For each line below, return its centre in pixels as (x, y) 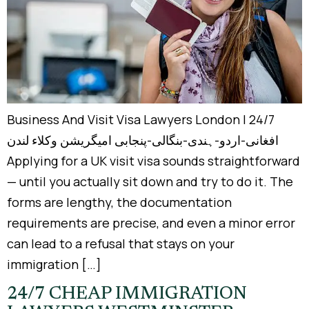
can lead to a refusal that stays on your (121, 244)
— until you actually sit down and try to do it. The (150, 182)
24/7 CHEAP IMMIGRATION (127, 294)
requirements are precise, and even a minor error (151, 223)
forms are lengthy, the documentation (119, 202)
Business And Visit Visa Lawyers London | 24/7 (141, 120)
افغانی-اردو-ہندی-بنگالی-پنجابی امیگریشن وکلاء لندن (143, 140)
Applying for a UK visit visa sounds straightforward (153, 161)
